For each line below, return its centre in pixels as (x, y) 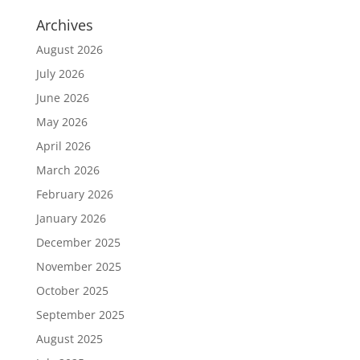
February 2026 (74, 194)
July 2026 (60, 74)
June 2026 (62, 98)
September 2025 (80, 315)
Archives (64, 25)
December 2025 (78, 243)
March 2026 (67, 170)
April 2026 (63, 146)
